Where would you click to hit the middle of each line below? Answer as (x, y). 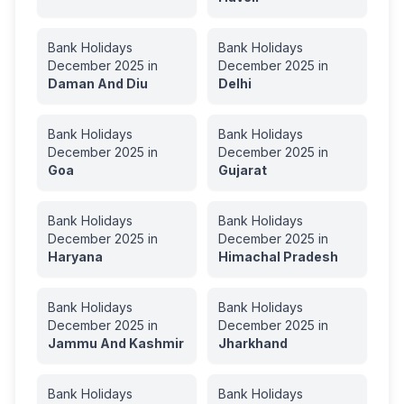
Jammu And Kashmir (116, 343)
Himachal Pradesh (278, 257)
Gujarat (243, 170)
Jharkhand (253, 343)
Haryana (75, 257)
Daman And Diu (98, 83)
